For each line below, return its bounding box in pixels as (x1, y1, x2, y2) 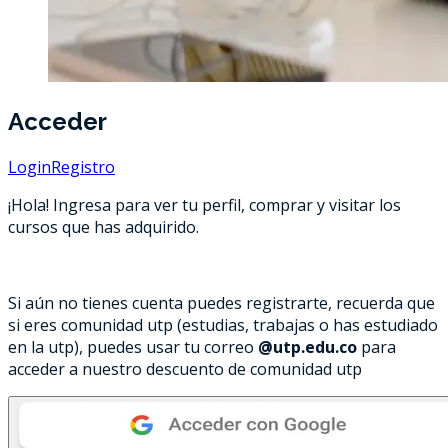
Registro (51, 155, 115, 178)
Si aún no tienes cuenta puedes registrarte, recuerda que (8, 291, 435, 314)
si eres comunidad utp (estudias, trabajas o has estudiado (8, 313, 438, 336)
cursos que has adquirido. (8, 215, 199, 238)
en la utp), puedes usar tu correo (8, 335, 258, 358)
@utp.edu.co (258, 335, 357, 358)
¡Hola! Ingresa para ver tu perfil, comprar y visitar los (8, 193, 401, 216)
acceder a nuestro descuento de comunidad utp (8, 357, 362, 380)
